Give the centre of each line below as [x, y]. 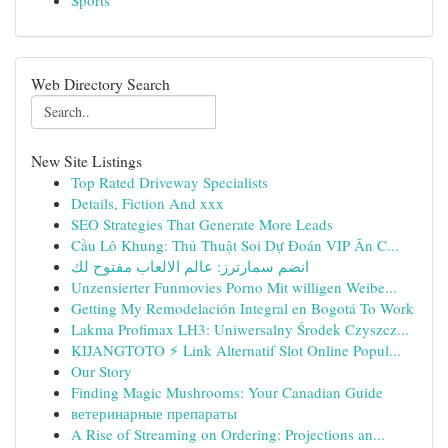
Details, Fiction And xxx [147, 203]
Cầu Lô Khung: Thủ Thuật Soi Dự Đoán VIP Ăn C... [235, 245]
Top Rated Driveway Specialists [169, 182]
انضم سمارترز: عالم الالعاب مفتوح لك [190, 266]
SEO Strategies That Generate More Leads [202, 224]
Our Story [101, 371]
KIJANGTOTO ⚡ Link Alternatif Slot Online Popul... [236, 350]
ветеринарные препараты [154, 413]
